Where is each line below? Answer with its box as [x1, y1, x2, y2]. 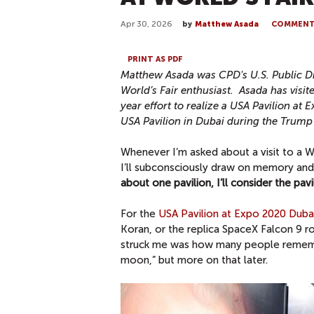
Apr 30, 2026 [121, 19, 172, 29]
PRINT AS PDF [128, 54, 183, 64]
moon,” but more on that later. [121, 253, 268, 266]
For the [121, 207, 158, 220]
